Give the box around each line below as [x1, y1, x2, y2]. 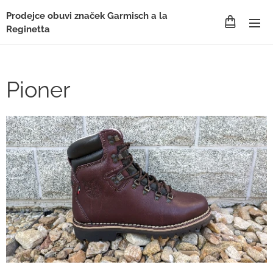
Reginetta [6, 24, 50, 35]
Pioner [6, 77, 71, 102]
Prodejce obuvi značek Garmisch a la [6, 10, 168, 21]
